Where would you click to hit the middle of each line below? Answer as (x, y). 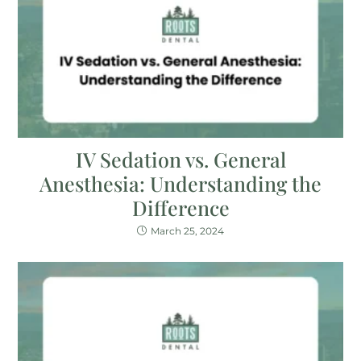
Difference (180, 208)
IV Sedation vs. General (180, 160)
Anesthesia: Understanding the (180, 184)
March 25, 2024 (187, 231)
